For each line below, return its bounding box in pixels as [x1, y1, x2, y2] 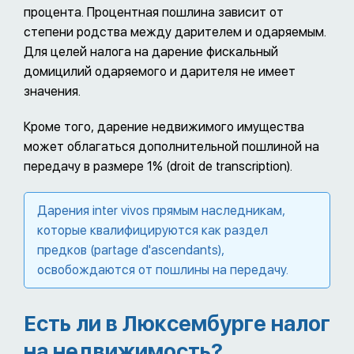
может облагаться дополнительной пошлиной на [24, 138, 319, 154]
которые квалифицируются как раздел [37, 222, 268, 238]
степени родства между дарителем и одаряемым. [24, 24, 326, 40]
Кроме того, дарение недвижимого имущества [24, 119, 304, 134]
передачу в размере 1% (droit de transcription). [24, 158, 292, 174]
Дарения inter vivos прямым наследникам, [37, 202, 285, 218]
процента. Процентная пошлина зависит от [24, 4, 284, 20]
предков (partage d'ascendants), [37, 242, 224, 258]
